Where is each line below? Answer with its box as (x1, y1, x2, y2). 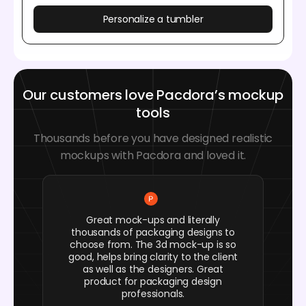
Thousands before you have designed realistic (33, 130, 273, 147)
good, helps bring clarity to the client (68, 250, 238, 264)
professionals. (121, 287, 185, 301)
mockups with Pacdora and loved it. (59, 148, 247, 164)
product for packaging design (84, 275, 222, 289)
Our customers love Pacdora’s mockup (22, 85, 284, 105)
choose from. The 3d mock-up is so (70, 238, 236, 252)
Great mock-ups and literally (86, 213, 220, 227)
